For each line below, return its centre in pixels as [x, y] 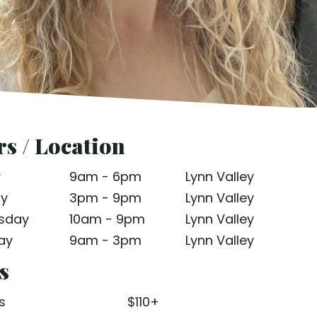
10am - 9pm [108, 219]
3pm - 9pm [106, 198]
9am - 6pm [106, 177]
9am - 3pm [106, 240]
